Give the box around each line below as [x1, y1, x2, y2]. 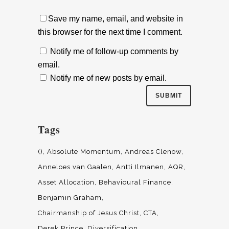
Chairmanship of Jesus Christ [38, 209, 140, 217]
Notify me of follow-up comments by [50, 47, 178, 56]
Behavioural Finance [99, 178, 171, 187]
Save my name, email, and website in [48, 14, 183, 23]
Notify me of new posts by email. [50, 74, 167, 83]
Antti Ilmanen [116, 163, 164, 171]
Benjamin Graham [38, 194, 102, 202]
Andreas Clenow [125, 148, 181, 156]
